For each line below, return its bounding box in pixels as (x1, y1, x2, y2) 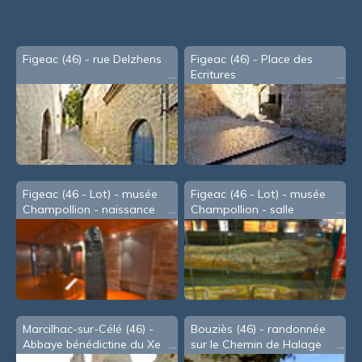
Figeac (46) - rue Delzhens (22, 52, 162, 67)
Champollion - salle (191, 202, 295, 217)
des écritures (22, 217, 90, 233)
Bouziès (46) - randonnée (191, 322, 326, 337)
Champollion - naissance (22, 202, 155, 217)
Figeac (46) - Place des (191, 52, 314, 67)
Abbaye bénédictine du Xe (22, 337, 161, 352)
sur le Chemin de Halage (191, 337, 322, 352)
